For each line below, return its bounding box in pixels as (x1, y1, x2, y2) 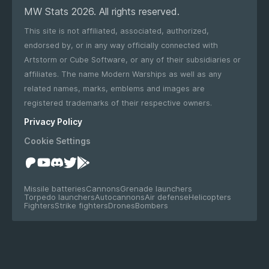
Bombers (135, 200, 168, 210)
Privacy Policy (24, 116, 82, 127)
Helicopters (189, 192, 231, 202)
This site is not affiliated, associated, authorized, (24, 26, 209, 36)
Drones (108, 200, 135, 210)
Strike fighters (55, 200, 108, 210)
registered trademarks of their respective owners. (24, 98, 212, 108)
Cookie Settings (24, 135, 91, 146)
